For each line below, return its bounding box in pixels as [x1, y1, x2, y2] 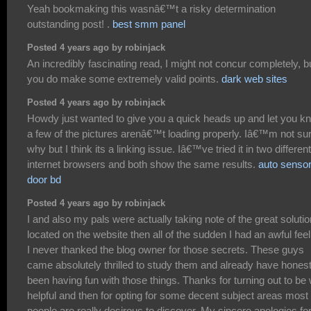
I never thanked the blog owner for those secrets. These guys [27, 244, 304, 256]
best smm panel [112, 17, 185, 30]
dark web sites [221, 73, 287, 85]
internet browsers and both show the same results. [27, 158, 258, 171]
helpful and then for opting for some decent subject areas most [27, 289, 308, 302]
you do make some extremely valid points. [27, 73, 221, 85]
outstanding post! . [27, 17, 112, 30]
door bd [27, 174, 61, 186]
